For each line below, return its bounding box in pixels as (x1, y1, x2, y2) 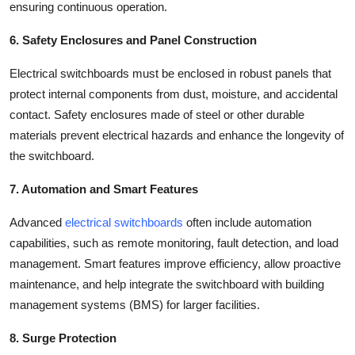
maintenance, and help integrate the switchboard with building (10, 277, 324, 291)
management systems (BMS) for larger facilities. (10, 297, 260, 311)
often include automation (183, 215, 311, 229)
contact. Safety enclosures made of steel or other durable (10, 107, 304, 121)
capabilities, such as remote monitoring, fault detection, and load (10, 235, 338, 250)
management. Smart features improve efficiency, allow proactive (10, 256, 341, 270)
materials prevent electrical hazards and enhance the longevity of (10, 128, 344, 142)
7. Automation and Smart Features (10, 181, 198, 196)
